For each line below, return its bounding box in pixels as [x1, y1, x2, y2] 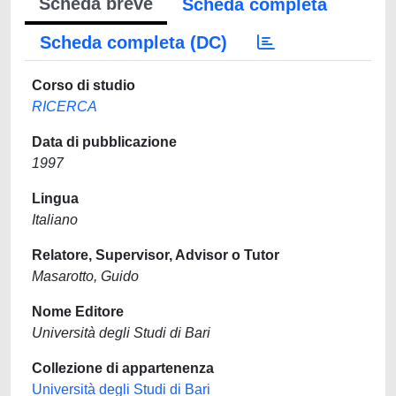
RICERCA [32, 99, 97, 114]
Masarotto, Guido [32, 269, 139, 284]
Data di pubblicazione [32, 134, 177, 149]
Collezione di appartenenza [32, 361, 214, 376]
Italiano [32, 212, 78, 227]
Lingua [32, 191, 79, 206]
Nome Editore [32, 304, 124, 319]
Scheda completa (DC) [40, 33, 227, 52]
